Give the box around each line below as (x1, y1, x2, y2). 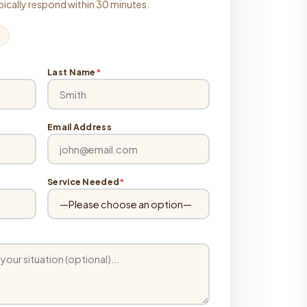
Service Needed (47, 176, 120, 187)
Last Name (47, 66, 96, 77)
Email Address (47, 121, 112, 132)
